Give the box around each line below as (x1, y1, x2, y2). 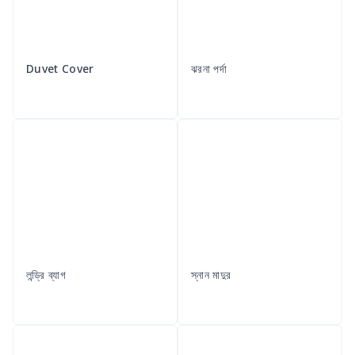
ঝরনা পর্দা (191, 61, 227, 77)
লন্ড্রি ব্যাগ (26, 267, 66, 283)
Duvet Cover (26, 61, 94, 77)
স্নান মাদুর (191, 267, 231, 283)
